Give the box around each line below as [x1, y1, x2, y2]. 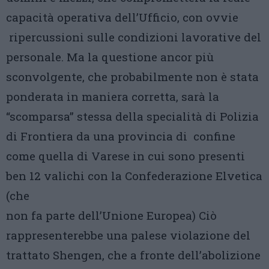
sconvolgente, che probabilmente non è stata [6, 69, 259, 84]
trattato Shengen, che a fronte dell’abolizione [6, 247, 261, 262]
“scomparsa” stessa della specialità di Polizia [6, 109, 259, 124]
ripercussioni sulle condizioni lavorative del [6, 29, 261, 44]
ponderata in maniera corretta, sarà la [6, 89, 219, 104]
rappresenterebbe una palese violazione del [6, 228, 250, 243]
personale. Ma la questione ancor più [6, 49, 214, 64]
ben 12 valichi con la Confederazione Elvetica [6, 168, 262, 183]
